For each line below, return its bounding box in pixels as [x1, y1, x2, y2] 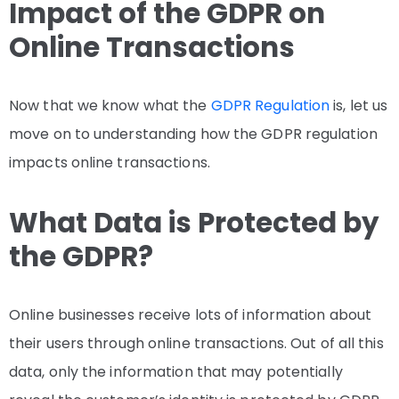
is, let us [330, 95, 388, 117]
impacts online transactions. [9, 152, 214, 174]
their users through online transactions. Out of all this [9, 333, 384, 354]
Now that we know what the [9, 95, 211, 117]
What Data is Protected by [9, 203, 379, 243]
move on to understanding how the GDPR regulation [9, 124, 378, 145]
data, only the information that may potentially [9, 362, 343, 383]
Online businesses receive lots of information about [9, 305, 372, 326]
